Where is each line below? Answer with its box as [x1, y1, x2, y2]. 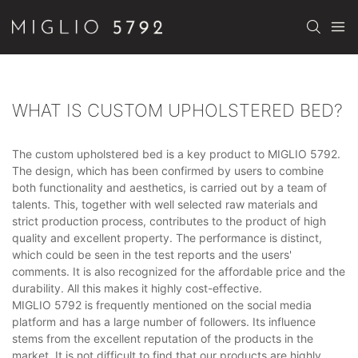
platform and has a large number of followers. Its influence [12, 314, 316, 328]
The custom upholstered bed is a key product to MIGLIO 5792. [12, 146, 340, 161]
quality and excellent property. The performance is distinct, [12, 230, 322, 245]
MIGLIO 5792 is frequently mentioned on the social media [12, 297, 312, 312]
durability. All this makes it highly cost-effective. [12, 280, 262, 295]
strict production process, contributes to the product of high [12, 213, 326, 228]
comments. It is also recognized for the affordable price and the [12, 264, 345, 278]
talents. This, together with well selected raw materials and [12, 197, 318, 211]
